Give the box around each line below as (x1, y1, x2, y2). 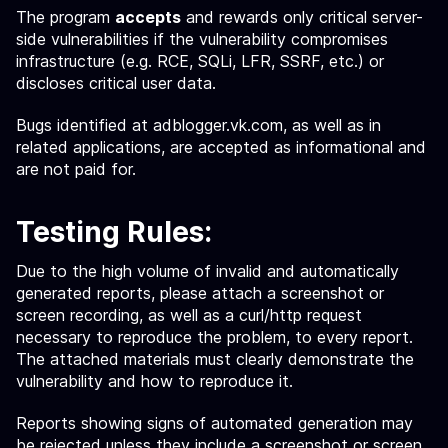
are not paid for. (16, 159, 136, 179)
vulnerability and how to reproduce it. (16, 371, 293, 391)
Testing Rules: (16, 215, 212, 249)
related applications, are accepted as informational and (16, 137, 426, 157)
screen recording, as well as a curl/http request (16, 305, 362, 325)
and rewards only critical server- (181, 7, 423, 27)
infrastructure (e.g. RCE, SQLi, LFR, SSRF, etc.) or (16, 51, 384, 71)
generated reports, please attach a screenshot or (16, 283, 384, 303)
